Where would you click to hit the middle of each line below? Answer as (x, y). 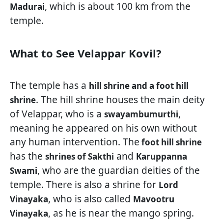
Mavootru (154, 199)
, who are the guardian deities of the (119, 170)
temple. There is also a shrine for (84, 185)
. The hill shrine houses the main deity (120, 100)
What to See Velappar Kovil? (86, 53)
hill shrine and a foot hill (139, 86)
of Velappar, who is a (57, 114)
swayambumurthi (141, 114)
